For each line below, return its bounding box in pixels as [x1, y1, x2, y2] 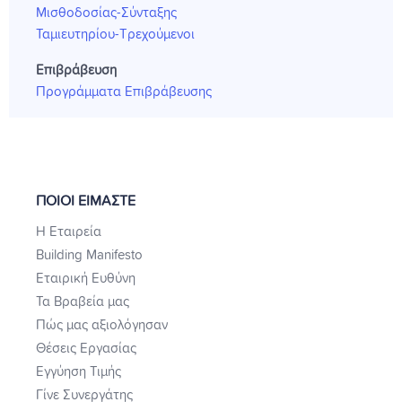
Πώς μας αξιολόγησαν [36, 318, 168, 332]
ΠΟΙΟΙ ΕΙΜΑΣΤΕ [36, 193, 135, 208]
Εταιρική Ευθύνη [36, 271, 135, 285]
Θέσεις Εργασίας [36, 341, 136, 355]
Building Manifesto [36, 248, 143, 262]
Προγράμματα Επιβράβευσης [36, 84, 212, 99]
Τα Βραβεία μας [36, 294, 129, 309]
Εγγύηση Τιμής [36, 364, 121, 379]
